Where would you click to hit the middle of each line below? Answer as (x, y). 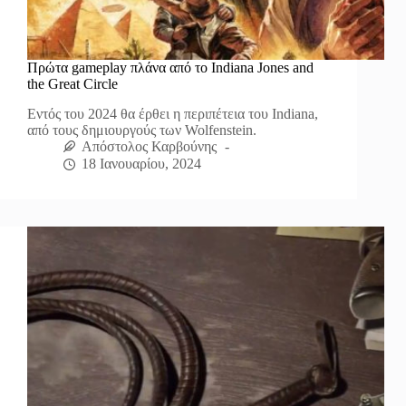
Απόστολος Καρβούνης (149, 147)
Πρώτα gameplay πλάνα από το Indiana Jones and (170, 68)
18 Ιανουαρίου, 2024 (141, 164)
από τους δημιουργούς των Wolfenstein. (142, 130)
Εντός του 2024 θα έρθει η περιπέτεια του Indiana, (173, 114)
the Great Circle (72, 84)
